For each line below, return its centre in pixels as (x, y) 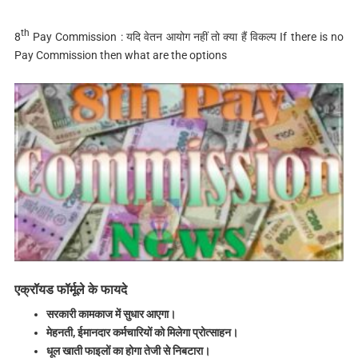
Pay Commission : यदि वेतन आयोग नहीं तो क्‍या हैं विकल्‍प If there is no (187, 36)
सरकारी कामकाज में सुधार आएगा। (111, 314)
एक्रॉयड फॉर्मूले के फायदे (70, 289)
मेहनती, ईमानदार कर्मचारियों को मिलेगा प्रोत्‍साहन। (142, 332)
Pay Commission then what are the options (120, 55)
